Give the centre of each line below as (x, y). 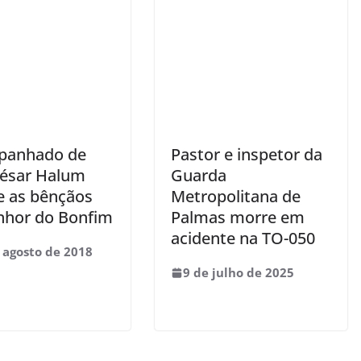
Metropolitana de (236, 196)
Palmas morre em (238, 217)
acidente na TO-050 (243, 238)
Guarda (199, 175)
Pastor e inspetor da (247, 154)
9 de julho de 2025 (239, 272)
